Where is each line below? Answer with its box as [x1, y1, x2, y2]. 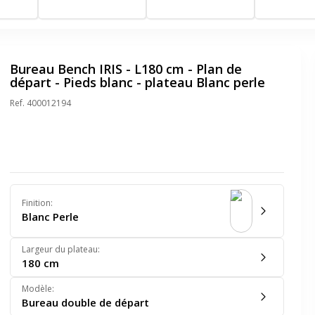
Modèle [22, 282, 52, 295]
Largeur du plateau [22, 243, 98, 255]
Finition [22, 196, 51, 209]
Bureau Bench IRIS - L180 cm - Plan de [10, 60, 242, 77]
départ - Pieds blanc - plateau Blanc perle [10, 73, 265, 91]
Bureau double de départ [22, 295, 149, 309]
